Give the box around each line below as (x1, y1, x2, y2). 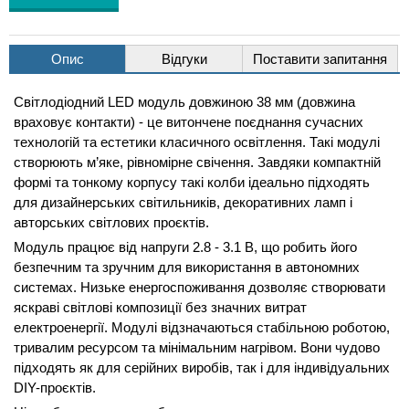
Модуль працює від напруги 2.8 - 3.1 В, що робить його (14, 239, 357, 255)
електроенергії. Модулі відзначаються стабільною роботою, (14, 320, 390, 335)
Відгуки (161, 51, 207, 67)
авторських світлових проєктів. (14, 215, 209, 230)
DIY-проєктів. (14, 380, 96, 395)
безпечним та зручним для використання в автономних (14, 259, 360, 275)
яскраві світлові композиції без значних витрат (14, 299, 307, 315)
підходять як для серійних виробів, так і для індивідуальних (14, 360, 390, 375)
